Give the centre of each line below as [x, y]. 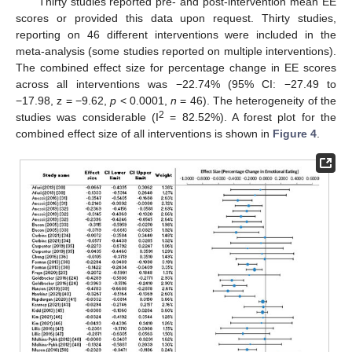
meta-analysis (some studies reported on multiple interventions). [176, 51]
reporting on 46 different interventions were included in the [176, 34]
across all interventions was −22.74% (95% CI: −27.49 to [176, 84]
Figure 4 [295, 133]
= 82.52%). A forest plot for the [250, 117]
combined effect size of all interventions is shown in [144, 133]
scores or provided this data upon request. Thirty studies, [176, 18]
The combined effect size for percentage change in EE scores [176, 67]
